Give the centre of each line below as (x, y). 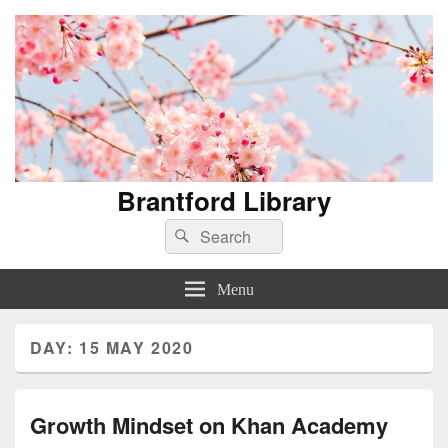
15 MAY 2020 (136, 347)
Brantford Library (224, 200)
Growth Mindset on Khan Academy (209, 424)
